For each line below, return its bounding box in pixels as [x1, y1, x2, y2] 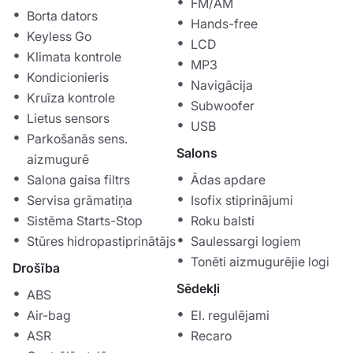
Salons [176, 145, 217, 162]
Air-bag [27, 307, 71, 324]
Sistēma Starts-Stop [27, 213, 143, 229]
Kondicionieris [27, 69, 109, 86]
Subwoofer [191, 98, 255, 114]
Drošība [13, 260, 60, 277]
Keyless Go [27, 28, 91, 45]
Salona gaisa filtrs [27, 172, 130, 188]
